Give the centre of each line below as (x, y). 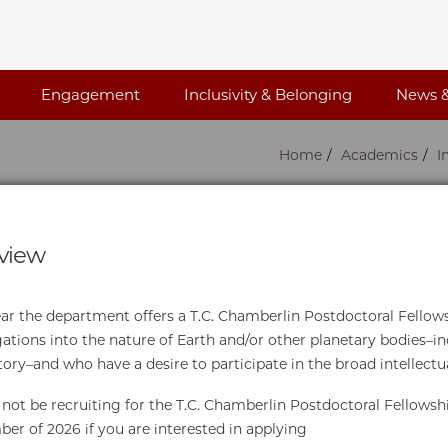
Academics (379, 155)
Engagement (90, 94)
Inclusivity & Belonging (267, 94)
